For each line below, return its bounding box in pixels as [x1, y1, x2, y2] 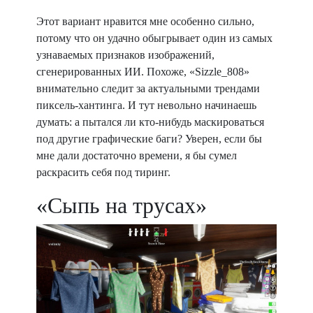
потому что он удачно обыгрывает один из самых [36, 32, 272, 44]
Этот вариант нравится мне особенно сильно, [36, 15, 254, 27]
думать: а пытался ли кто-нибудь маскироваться [36, 116, 264, 128]
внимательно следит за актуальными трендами [36, 82, 260, 94]
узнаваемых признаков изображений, [36, 49, 214, 61]
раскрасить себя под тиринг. [36, 166, 170, 178]
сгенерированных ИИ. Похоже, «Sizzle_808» [36, 66, 249, 78]
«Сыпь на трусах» [36, 193, 207, 218]
